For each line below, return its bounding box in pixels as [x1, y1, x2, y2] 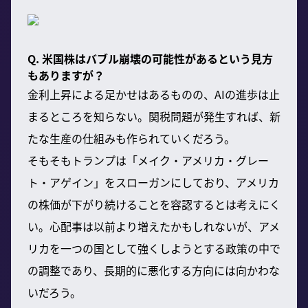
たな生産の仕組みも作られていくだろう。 [27, 129, 235, 146]
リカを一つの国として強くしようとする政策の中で [27, 239, 280, 256]
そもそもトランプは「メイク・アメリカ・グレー [27, 151, 269, 168]
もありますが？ [27, 66, 104, 83]
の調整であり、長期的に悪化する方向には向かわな [27, 261, 280, 278]
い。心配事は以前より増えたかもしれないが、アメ [27, 217, 280, 234]
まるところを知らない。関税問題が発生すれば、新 [27, 107, 280, 124]
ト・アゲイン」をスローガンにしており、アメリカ [27, 173, 279, 190]
